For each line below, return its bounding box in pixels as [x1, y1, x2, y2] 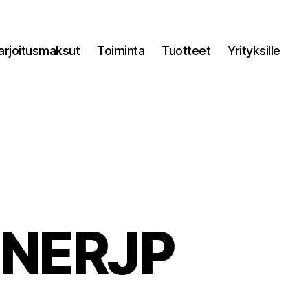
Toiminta [97, 43, 145, 58]
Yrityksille [228, 43, 280, 58]
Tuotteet [162, 43, 211, 58]
